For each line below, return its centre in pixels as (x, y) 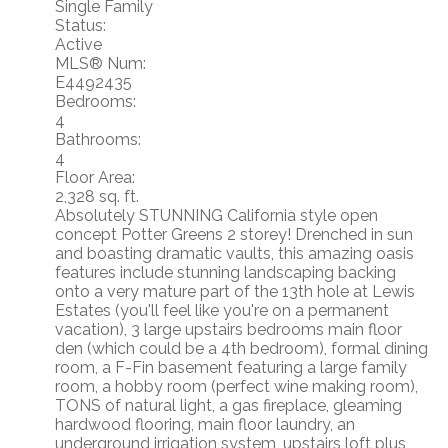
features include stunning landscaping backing (225, 273)
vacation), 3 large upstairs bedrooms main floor (228, 330)
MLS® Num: (100, 64)
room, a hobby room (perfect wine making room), (236, 387)
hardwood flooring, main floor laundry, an (205, 425)
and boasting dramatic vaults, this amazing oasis (234, 254)
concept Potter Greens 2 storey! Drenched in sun (234, 235)
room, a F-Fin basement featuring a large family (231, 368)
